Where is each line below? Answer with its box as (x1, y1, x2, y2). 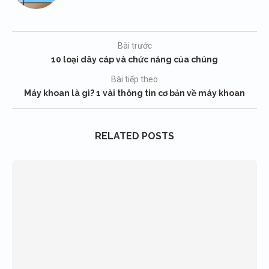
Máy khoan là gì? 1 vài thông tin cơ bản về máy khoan (24, 88, 245, 98)
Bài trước (117, 40, 152, 50)
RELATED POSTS (95, 130, 174, 142)
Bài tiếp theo (111, 74, 158, 84)
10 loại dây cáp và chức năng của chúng (51, 54, 218, 64)
